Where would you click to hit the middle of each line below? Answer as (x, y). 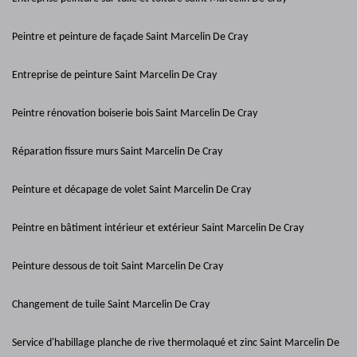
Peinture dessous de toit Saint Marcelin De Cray (118, 267)
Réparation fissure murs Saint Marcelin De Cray (117, 152)
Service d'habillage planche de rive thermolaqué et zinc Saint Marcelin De (176, 343)
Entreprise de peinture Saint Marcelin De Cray (114, 75)
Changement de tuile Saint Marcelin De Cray (111, 305)
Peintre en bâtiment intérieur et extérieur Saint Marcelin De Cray (158, 228)
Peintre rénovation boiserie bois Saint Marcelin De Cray (135, 114)
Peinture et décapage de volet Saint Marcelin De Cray (131, 190)
